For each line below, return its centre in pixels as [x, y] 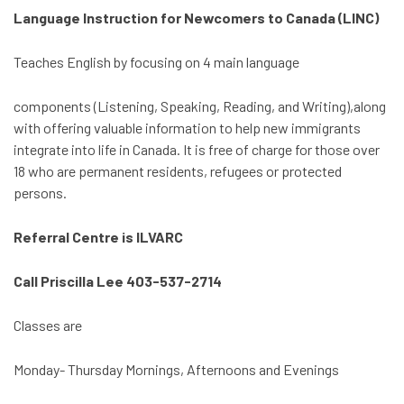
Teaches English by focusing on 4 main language [156, 62]
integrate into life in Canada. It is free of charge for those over [197, 149]
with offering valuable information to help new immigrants [187, 128]
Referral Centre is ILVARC [98, 237]
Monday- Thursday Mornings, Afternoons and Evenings [176, 369]
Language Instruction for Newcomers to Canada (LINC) [196, 18]
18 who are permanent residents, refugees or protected [178, 171]
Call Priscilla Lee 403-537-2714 [118, 281]
